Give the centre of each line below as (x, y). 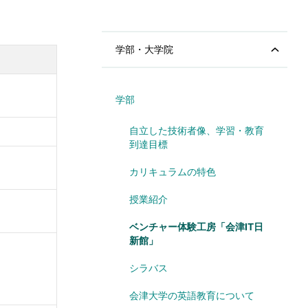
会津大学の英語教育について (192, 295)
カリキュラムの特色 (173, 171)
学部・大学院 (144, 49)
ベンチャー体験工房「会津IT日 (196, 226)
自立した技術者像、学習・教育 (197, 130)
